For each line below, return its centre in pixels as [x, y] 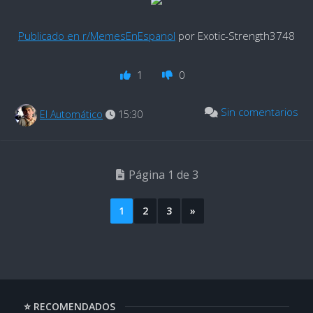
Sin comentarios [259, 111]
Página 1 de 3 [163, 174]
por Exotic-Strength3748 [235, 35]
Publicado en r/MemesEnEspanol [96, 35]
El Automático [71, 114]
